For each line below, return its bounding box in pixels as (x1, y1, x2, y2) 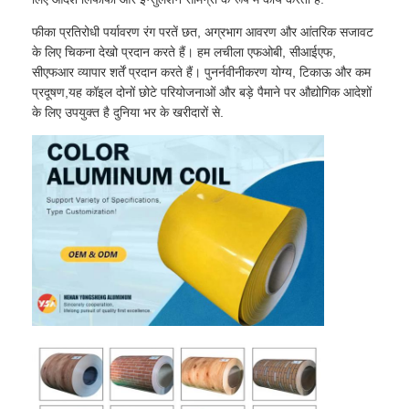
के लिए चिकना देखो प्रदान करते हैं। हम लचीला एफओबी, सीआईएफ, (32, 44, 337, 59)
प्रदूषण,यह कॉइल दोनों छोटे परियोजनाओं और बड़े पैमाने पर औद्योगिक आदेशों (32, 84, 372, 100)
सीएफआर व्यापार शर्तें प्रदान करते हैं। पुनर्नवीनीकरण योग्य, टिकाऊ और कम (32, 64, 372, 79)
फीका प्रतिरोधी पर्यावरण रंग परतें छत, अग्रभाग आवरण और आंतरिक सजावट (32, 24, 374, 39)
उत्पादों (32, 337, 70, 355)
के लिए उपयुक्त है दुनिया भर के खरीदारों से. (32, 104, 225, 120)
